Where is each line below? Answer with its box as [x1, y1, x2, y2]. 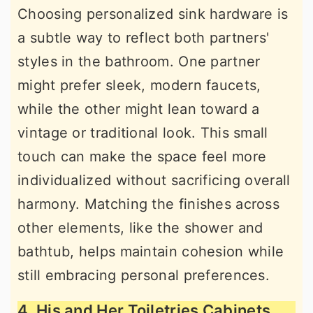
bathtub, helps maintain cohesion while [17, 242, 284, 260]
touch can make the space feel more [17, 147, 267, 165]
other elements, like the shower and [17, 219, 263, 236]
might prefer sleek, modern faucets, [17, 76, 261, 94]
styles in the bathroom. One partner [17, 52, 261, 70]
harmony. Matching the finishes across [17, 195, 280, 212]
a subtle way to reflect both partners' [17, 29, 270, 46]
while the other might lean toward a [17, 100, 260, 117]
